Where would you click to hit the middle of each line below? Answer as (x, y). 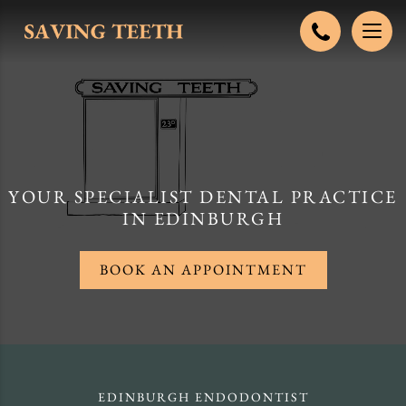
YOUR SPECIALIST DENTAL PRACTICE (203, 197)
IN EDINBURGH (203, 218)
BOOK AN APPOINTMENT (203, 270)
